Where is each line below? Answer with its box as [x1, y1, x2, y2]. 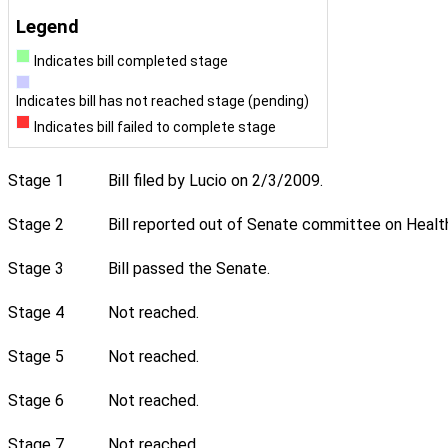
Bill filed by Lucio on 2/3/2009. [108, 171, 323, 191]
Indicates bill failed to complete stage [33, 118, 276, 135]
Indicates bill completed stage [33, 53, 228, 70]
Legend [16, 16, 79, 38]
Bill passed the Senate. [108, 259, 270, 279]
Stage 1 [8, 171, 64, 191]
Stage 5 [8, 347, 64, 367]
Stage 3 [8, 259, 64, 279]
